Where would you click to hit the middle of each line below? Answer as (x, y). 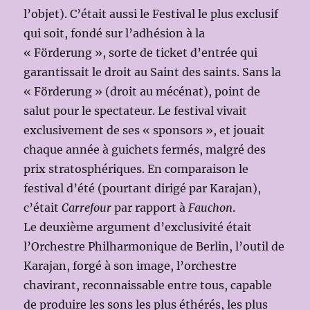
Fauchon (211, 207)
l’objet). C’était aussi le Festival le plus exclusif (151, 13)
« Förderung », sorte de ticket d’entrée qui (141, 52)
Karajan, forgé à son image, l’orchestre (130, 265)
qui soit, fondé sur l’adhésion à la (115, 33)
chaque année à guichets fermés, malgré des (145, 149)
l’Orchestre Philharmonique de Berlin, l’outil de (154, 246)
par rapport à (150, 207)
